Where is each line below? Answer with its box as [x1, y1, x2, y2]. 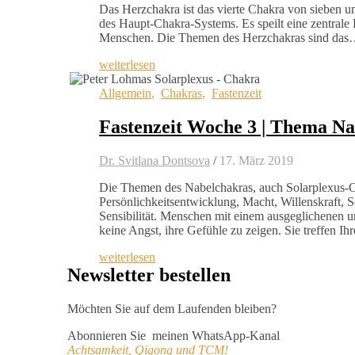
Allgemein [99, 86, 151, 100]
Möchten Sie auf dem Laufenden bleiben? [67, 301, 277, 315]
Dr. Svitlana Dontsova [99, 153, 210, 167]
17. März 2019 [219, 153, 293, 167]
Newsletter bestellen [67, 264, 231, 285]
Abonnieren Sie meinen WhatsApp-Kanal [67, 328, 280, 342]
